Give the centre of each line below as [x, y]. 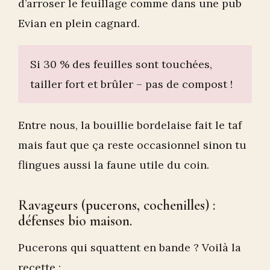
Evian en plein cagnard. [79, 24]
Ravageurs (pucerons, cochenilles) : [117, 206]
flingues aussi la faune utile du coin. [114, 165]
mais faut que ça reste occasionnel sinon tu [132, 145]
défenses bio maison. [75, 221]
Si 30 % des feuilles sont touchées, [121, 64]
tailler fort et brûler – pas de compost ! [131, 84]
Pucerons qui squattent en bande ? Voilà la [130, 248]
